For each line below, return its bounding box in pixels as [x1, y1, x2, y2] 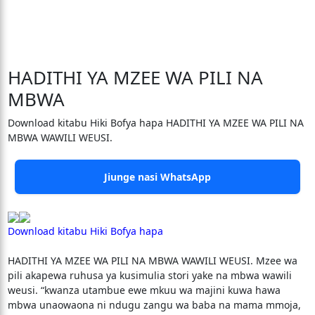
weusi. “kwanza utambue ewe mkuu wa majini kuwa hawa [7, 283, 281, 297]
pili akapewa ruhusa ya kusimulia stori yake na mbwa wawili [7, 269, 292, 282]
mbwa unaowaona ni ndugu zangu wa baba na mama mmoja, [7, 298, 301, 311]
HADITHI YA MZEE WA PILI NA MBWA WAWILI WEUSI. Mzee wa [7, 254, 297, 267]
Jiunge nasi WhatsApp [104, 170, 211, 184]
